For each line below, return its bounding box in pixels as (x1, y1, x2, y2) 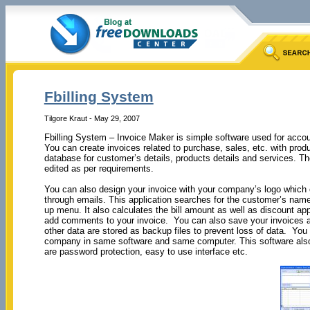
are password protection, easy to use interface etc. (44, 246, 248, 257)
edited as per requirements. (44, 163, 154, 174)
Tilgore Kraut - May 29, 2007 (44, 113, 140, 122)
